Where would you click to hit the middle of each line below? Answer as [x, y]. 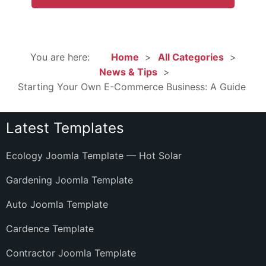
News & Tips [128, 72]
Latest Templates [65, 128]
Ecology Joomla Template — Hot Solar [94, 155]
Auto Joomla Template [57, 204]
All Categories [191, 57]
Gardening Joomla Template [69, 180]
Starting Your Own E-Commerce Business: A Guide [132, 86]
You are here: [63, 57]
